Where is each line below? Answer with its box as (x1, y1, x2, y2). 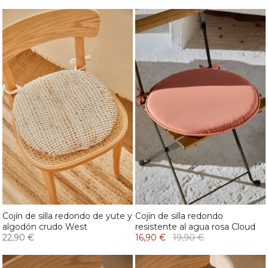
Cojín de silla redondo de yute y (2, 211, 132, 222)
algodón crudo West (2, 221, 87, 233)
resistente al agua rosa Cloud (135, 221, 255, 233)
